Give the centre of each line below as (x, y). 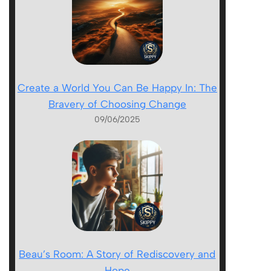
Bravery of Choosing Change (117, 104)
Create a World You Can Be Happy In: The (117, 87)
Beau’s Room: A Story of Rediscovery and (117, 254)
